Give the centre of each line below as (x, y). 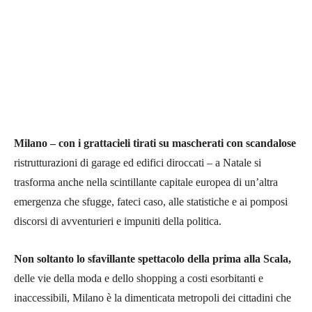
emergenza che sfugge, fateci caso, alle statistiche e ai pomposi (151, 201)
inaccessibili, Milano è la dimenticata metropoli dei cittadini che (153, 297)
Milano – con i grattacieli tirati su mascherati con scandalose (155, 143)
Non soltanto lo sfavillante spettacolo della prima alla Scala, (153, 258)
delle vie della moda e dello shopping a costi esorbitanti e (139, 278)
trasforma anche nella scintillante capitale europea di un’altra (146, 182)
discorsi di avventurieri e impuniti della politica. (118, 221)
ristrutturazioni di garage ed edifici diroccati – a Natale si (138, 162)
